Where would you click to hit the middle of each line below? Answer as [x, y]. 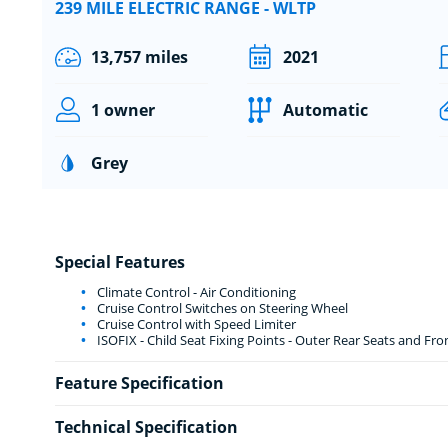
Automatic [325, 109]
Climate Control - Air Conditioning [194, 291]
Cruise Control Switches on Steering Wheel [220, 307]
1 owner [122, 109]
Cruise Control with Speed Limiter [194, 323]
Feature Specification [139, 382]
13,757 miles [139, 56]
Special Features [119, 261]
